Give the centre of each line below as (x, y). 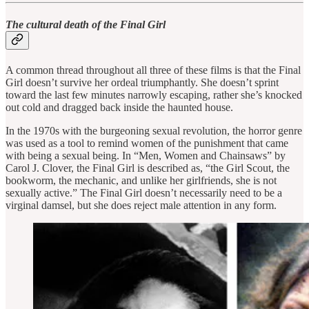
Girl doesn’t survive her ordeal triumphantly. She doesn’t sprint (142, 82)
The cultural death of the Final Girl (86, 24)
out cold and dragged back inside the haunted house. (119, 107)
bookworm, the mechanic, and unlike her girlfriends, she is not (141, 180)
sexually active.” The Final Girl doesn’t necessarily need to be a (144, 192)
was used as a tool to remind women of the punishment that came (147, 143)
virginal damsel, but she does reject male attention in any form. (141, 205)
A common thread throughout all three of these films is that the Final (153, 70)
